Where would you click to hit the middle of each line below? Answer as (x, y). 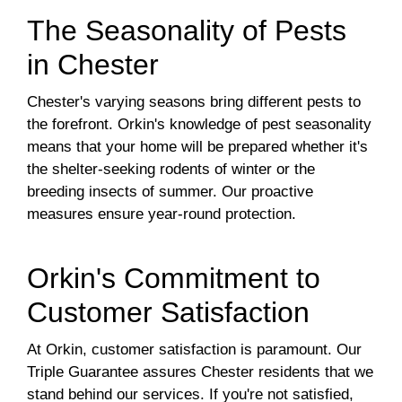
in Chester (93, 65)
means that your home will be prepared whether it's (197, 147)
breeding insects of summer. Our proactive (170, 192)
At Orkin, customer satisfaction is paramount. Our (194, 350)
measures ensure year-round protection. (162, 214)
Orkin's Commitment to (174, 279)
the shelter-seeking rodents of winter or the (171, 170)
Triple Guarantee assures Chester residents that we (200, 372)
